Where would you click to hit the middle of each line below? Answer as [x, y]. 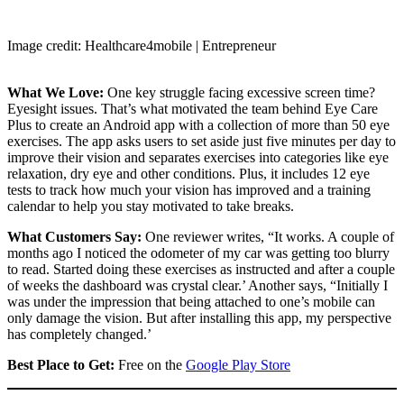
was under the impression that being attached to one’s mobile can [191, 302]
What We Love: [57, 93]
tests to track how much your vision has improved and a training [189, 190]
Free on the [152, 365]
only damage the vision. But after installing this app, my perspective [199, 318]
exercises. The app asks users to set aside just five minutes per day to [202, 142]
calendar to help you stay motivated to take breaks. [151, 207]
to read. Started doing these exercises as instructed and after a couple [201, 270]
